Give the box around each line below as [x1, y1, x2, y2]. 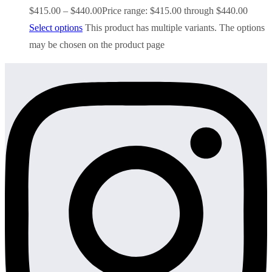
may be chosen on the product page [29, 39, 165, 50]
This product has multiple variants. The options [85, 22, 265, 33]
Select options [29, 22, 83, 33]
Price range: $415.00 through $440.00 [102, 5, 248, 16]
